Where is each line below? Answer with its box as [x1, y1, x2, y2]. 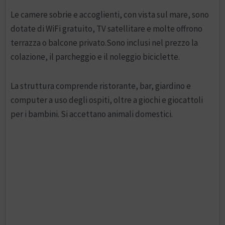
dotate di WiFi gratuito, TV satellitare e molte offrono [11, 23, 202, 35]
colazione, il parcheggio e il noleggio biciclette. [11, 51, 180, 63]
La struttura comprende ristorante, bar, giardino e [11, 80, 191, 91]
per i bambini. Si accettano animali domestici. [11, 108, 173, 120]
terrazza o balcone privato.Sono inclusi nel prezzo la [11, 37, 198, 49]
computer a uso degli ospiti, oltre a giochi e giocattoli [11, 94, 203, 105]
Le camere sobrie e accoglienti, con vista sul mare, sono [11, 9, 209, 21]
